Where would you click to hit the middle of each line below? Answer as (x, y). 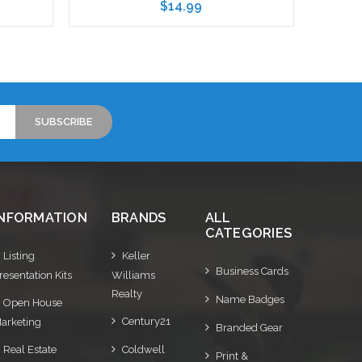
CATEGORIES (248, 233)
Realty (126, 293)
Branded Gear (249, 327)
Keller (136, 255)
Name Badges (250, 299)
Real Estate (30, 349)
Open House (33, 302)
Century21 (146, 321)
